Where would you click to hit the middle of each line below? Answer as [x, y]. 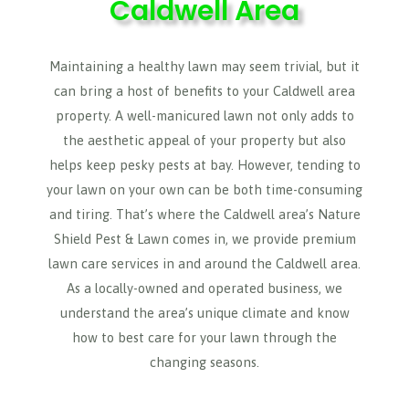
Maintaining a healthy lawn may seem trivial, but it [204, 66]
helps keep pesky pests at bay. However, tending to [204, 165]
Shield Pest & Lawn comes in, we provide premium [204, 239]
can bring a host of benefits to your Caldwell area [204, 91]
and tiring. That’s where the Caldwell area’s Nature [204, 214]
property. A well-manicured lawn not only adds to [204, 115]
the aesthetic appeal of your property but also [204, 140]
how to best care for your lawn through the [204, 337]
